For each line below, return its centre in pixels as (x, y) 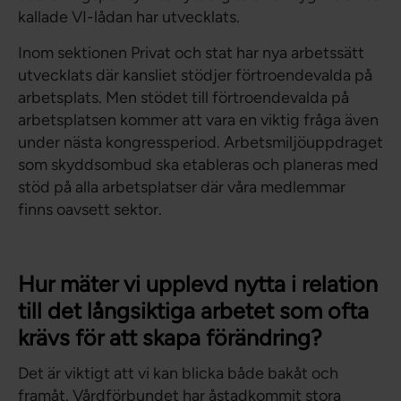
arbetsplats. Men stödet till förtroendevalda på (183, 98)
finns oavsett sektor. (90, 210)
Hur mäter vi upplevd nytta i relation (198, 284)
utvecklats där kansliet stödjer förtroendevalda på (195, 76)
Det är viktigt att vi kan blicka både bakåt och (178, 374)
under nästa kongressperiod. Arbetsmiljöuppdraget (200, 143)
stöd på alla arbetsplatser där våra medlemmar (182, 188)
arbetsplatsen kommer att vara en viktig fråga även (198, 120)
